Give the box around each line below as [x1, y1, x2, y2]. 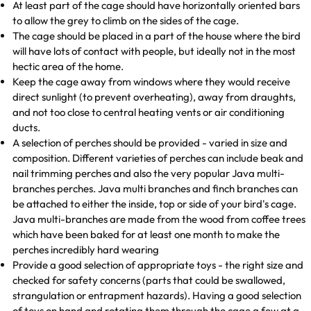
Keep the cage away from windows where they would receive [12, 75, 291, 89]
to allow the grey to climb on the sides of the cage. [12, 14, 239, 28]
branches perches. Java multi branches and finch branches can [12, 182, 299, 196]
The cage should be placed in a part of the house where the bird [12, 29, 301, 43]
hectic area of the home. [12, 60, 126, 74]
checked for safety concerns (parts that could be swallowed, [12, 274, 286, 287]
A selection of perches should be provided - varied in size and [12, 136, 288, 150]
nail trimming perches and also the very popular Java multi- [12, 167, 285, 180]
